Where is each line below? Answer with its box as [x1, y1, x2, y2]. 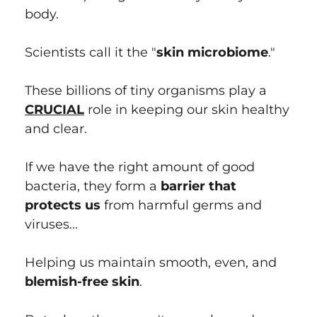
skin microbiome [156, 45, 268, 61]
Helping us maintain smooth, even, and [25, 255, 277, 271]
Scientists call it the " [25, 45, 156, 61]
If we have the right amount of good [25, 159, 255, 175]
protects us [25, 197, 100, 214]
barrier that [161, 178, 236, 195]
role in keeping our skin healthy [84, 102, 289, 118]
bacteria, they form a [25, 178, 161, 195]
